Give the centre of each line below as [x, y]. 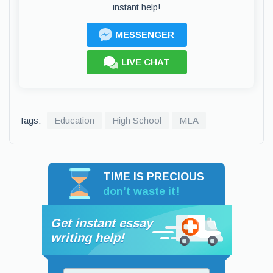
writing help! [87, 237]
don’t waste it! [141, 191]
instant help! [136, 7]
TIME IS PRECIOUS [154, 177]
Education [74, 120]
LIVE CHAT [145, 62]
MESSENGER [145, 34]
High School [137, 120]
